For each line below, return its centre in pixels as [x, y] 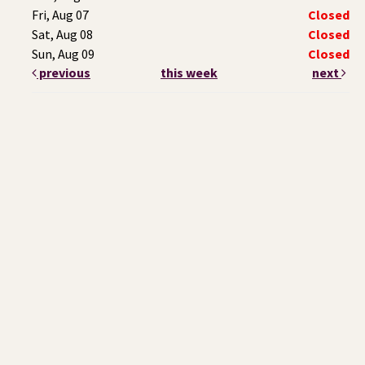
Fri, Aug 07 [60, 14]
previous [64, 72]
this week [189, 72]
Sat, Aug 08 [62, 34]
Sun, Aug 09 [63, 53]
